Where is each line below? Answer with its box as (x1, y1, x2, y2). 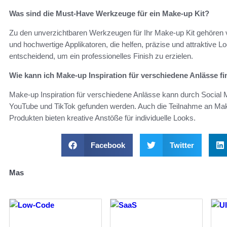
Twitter (169, 140, 194, 149)
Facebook (91, 140, 125, 149)
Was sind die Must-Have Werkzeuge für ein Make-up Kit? (9, 9, 209, 18)
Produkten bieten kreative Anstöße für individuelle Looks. (9, 113, 196, 122)
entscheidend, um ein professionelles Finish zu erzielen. (9, 51, 193, 60)
